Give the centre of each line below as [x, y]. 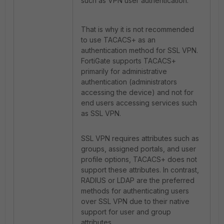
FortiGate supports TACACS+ [128, 61]
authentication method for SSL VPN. [139, 50]
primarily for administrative [124, 71]
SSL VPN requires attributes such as [140, 138]
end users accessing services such [139, 103]
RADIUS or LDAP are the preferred [138, 180]
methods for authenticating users [135, 191]
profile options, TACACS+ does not [139, 159]
